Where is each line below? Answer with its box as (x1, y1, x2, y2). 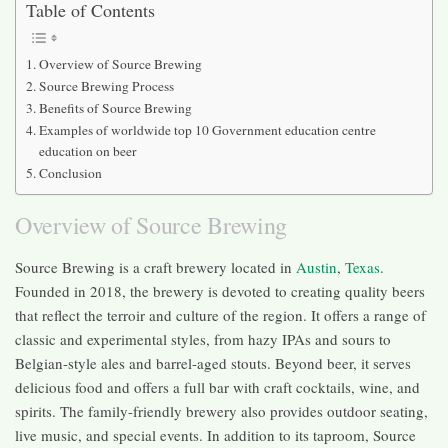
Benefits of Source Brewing (38, 98, 205, 117)
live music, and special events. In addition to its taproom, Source (15, 424, 416, 445)
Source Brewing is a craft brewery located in (15, 256, 296, 277)
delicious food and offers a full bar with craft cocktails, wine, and (15, 376, 420, 397)
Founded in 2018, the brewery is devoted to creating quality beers (15, 280, 425, 301)
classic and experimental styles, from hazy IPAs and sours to (15, 328, 391, 349)
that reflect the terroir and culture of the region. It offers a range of (15, 304, 426, 325)
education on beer (38, 141, 155, 160)
